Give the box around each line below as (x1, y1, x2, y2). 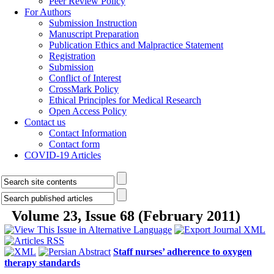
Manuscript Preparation (49, 29, 139, 39)
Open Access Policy (49, 106, 127, 116)
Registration (49, 51, 95, 61)
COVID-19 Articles (24, 150, 101, 160)
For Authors (24, 7, 71, 17)
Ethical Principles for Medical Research (49, 95, 201, 105)
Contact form (49, 139, 100, 149)
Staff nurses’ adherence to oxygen (113, 246, 252, 257)
